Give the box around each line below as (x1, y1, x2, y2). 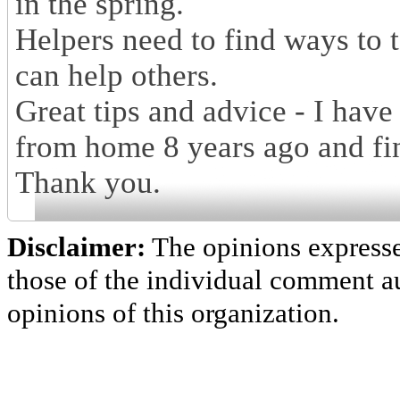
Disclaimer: (7, 231, 146, 263)
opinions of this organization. (7, 297, 339, 329)
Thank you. (15, 165, 161, 201)
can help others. (15, 58, 218, 94)
